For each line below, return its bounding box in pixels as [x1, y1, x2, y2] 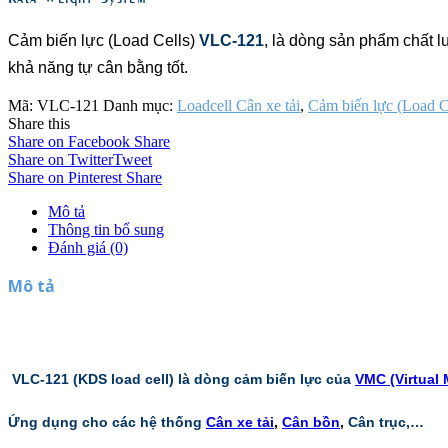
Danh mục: [103, 97, 177, 115]
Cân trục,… [348, 413, 424, 430]
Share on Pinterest [8, 169, 122, 187]
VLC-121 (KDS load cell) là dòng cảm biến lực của [12, 370, 355, 387]
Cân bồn [282, 413, 340, 430]
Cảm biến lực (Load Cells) [8, 32, 199, 50]
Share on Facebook [8, 133, 130, 151]
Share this [8, 115, 70, 133]
